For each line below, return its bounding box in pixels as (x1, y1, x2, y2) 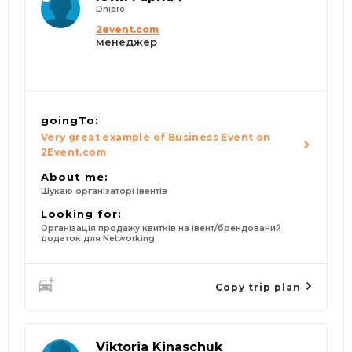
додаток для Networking (41, 233, 155, 244)
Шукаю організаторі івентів (41, 186, 167, 197)
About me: (41, 170, 108, 184)
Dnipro (96, 4, 125, 15)
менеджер (96, 35, 157, 49)
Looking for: (41, 207, 122, 221)
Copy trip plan (215, 280, 304, 293)
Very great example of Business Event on (41, 131, 271, 144)
